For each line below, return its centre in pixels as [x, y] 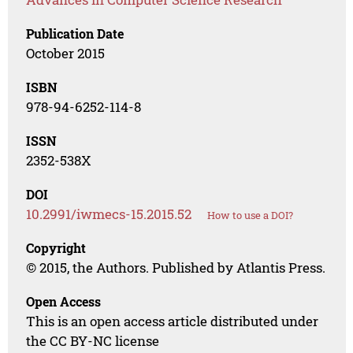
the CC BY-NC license [93, 341]
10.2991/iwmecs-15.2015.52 [109, 214]
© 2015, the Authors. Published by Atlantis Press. [176, 268]
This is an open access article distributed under [173, 321]
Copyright [56, 248]
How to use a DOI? [251, 216]
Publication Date [75, 34]
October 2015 [66, 54]
